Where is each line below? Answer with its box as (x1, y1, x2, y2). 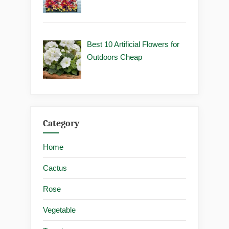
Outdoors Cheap (87, 53, 143, 62)
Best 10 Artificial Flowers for (87, 40, 180, 49)
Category (43, 118, 79, 129)
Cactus (43, 164, 67, 173)
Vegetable (43, 205, 76, 215)
